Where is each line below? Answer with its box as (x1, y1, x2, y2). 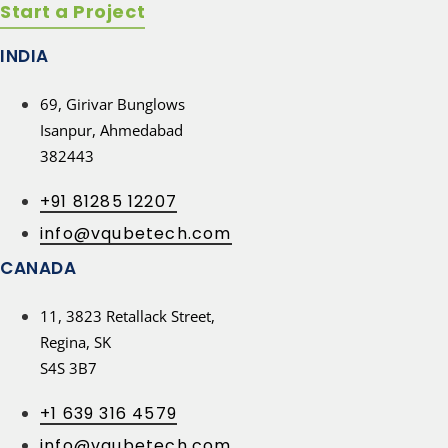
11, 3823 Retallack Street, (40, 305, 215, 326)
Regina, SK (40, 331, 111, 352)
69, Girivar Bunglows (40, 93, 185, 114)
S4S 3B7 (40, 357, 97, 378)
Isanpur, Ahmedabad (40, 119, 183, 140)
